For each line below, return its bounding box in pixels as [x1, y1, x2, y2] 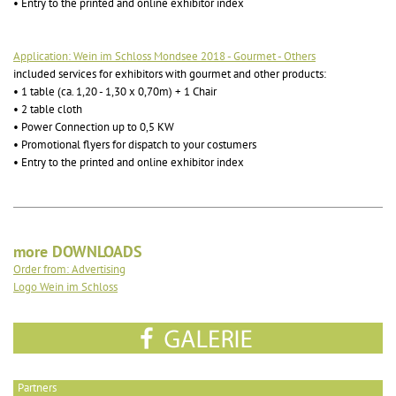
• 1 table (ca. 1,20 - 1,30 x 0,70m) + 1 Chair [13, 84, 217, 100]
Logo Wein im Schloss [13, 279, 118, 295]
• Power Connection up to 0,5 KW [13, 119, 174, 135]
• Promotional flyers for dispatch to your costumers [13, 137, 256, 153]
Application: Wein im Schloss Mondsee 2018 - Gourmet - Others [13, 49, 316, 65]
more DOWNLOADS [13, 241, 142, 263]
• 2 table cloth [13, 102, 82, 118]
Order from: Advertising [13, 262, 126, 278]
